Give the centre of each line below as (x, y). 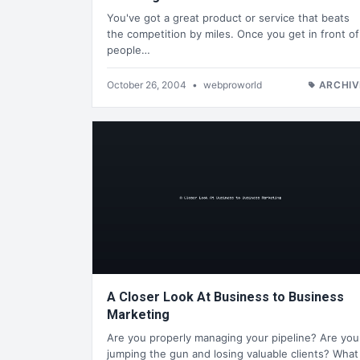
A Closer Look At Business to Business (225, 297)
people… (129, 50)
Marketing (138, 315)
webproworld (233, 85)
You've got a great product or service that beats (228, 18)
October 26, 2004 (148, 85)
